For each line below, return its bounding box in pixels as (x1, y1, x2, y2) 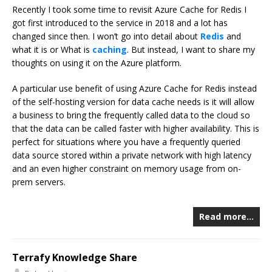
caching (92, 44, 127, 56)
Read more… (199, 211, 254, 223)
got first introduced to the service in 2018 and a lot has (12, 17, 228, 29)
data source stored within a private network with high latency (12, 149, 251, 161)
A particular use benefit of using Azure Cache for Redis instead (12, 83, 257, 95)
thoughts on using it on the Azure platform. (12, 57, 182, 69)
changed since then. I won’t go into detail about (12, 30, 200, 42)
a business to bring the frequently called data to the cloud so (12, 109, 250, 121)
